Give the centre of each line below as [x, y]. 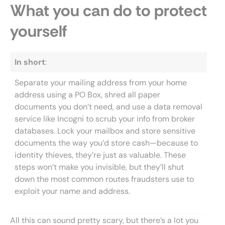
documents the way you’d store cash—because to [106, 143]
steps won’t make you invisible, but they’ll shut [99, 167]
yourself [39, 31]
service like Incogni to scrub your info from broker [105, 119]
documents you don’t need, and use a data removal [108, 107]
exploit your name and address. [72, 191]
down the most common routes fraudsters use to [104, 179]
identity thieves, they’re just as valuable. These [100, 155]
